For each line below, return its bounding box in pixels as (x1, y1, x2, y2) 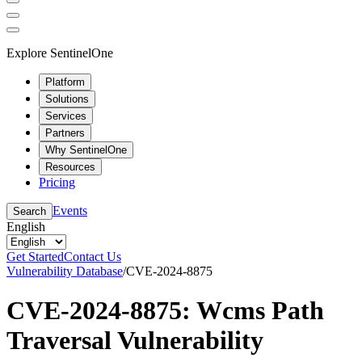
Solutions (45, 92, 89, 105)
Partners (45, 126, 85, 139)
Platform (45, 75, 85, 88)
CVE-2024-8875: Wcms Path (6, 295, 324, 325)
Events (53, 203, 87, 217)
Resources (45, 160, 95, 173)
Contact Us (64, 249, 121, 263)
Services (45, 109, 86, 122)
